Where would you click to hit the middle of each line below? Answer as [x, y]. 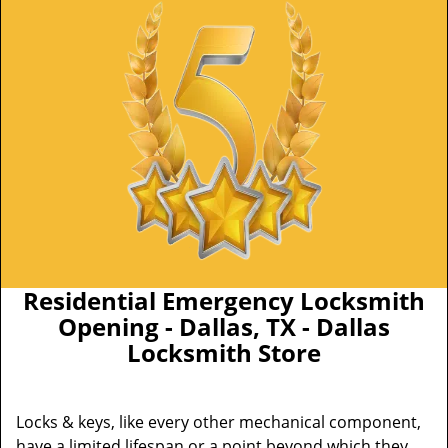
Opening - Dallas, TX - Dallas [224, 326]
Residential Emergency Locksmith [224, 300]
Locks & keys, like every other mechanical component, [218, 422]
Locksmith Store [224, 352]
